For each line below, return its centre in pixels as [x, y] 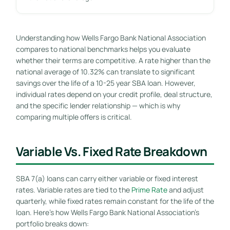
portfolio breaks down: [52, 223]
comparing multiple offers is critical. [74, 117]
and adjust [185, 189]
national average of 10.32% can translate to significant [105, 71]
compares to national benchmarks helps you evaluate [103, 49]
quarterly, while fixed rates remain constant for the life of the [115, 201]
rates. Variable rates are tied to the [73, 189]
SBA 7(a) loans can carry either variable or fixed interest [107, 178]
